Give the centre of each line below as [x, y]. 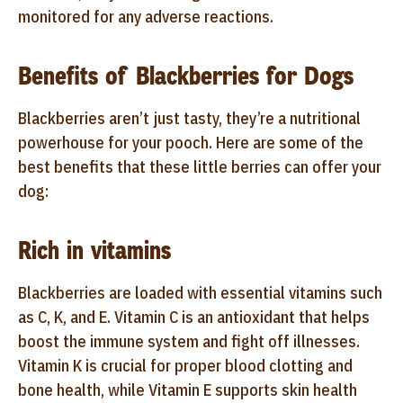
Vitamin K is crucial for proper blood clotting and [185, 365]
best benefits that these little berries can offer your [200, 166]
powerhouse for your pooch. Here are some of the [191, 142]
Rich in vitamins [94, 250]
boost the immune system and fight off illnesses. [189, 341]
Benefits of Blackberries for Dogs [186, 76]
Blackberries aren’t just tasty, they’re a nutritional [189, 118]
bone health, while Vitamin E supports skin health [188, 390]
